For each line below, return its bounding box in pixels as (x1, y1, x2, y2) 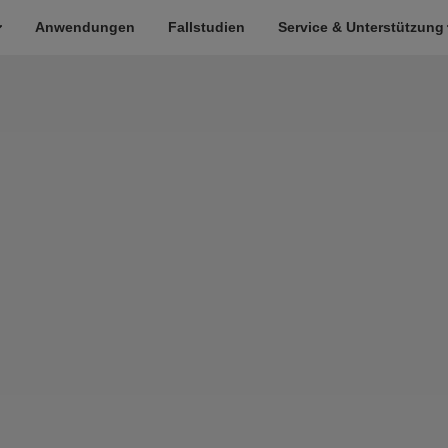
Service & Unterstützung (277, 19, 444, 36)
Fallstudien (167, 19, 245, 36)
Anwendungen (34, 19, 135, 36)
